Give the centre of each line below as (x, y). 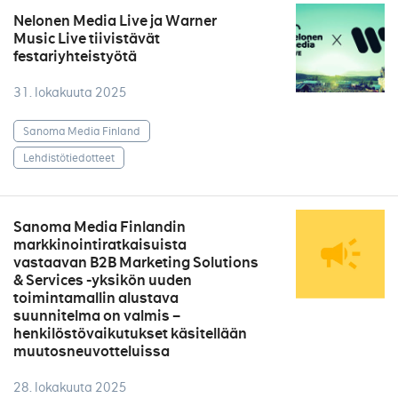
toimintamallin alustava (96, 298)
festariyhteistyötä (75, 56)
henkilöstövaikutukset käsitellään (130, 334)
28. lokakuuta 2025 (70, 387)
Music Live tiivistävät (87, 39)
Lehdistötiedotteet (69, 157)
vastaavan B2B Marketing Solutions (136, 263)
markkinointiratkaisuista (100, 245)
